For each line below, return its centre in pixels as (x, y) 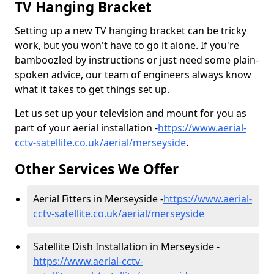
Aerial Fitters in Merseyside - (98, 199)
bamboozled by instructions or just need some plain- (137, 60)
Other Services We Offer (97, 169)
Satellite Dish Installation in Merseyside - (126, 246)
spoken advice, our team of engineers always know (133, 75)
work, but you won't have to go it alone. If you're (127, 45)
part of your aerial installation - (86, 128)
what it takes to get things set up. (92, 89)
